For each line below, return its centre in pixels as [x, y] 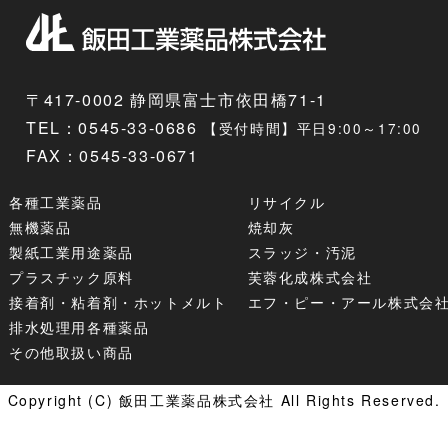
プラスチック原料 [71, 277]
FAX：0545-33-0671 [112, 156]
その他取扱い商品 [71, 352]
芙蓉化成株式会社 [310, 277]
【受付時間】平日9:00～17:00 [313, 128]
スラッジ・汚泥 [302, 252]
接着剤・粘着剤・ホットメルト [118, 302]
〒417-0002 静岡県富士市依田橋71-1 [176, 100]
